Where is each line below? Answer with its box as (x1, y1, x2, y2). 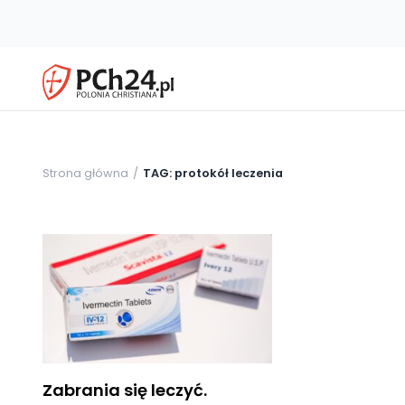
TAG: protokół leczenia (143, 165, 283, 181)
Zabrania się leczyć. (42, 378, 207, 401)
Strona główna (42, 165, 128, 181)
